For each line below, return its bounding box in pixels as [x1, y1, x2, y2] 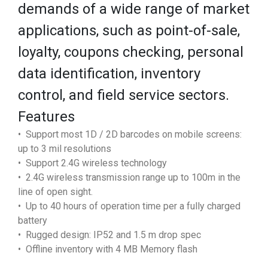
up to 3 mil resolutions [18, 142, 111, 154]
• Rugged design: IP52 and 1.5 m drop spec [18, 229, 201, 240]
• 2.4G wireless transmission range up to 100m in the [18, 171, 240, 183]
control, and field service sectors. [18, 86, 229, 103]
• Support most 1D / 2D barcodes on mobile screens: [18, 128, 242, 140]
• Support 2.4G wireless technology [18, 157, 167, 169]
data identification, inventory [18, 65, 200, 82]
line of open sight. [18, 185, 93, 197]
